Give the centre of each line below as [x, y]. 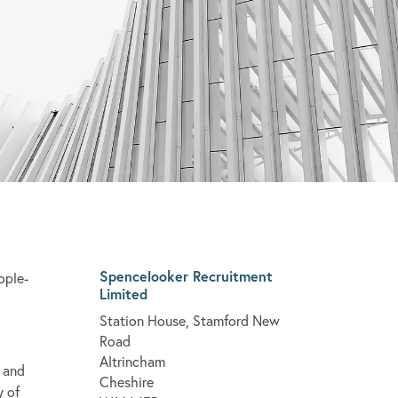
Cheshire [127, 381]
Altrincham [132, 361]
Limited [123, 293]
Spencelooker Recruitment [186, 275]
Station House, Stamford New [190, 320]
